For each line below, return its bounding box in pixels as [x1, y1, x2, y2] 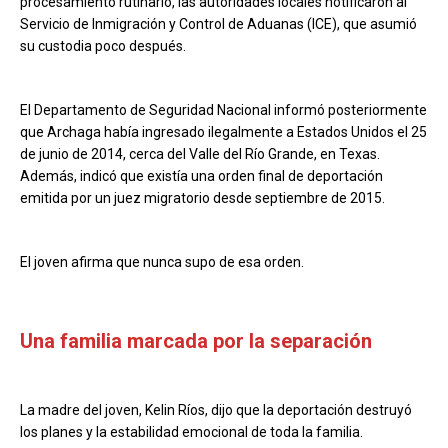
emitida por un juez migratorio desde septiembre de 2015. [20, 190, 385, 207]
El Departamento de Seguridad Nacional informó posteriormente [20, 102, 427, 119]
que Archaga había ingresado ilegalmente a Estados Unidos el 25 [20, 124, 427, 141]
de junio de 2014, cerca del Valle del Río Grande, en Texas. [20, 146, 380, 163]
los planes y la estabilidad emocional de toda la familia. [20, 424, 363, 441]
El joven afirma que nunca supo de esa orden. [20, 254, 304, 271]
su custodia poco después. [20, 38, 186, 55]
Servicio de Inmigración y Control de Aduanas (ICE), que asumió [20, 16, 417, 33]
